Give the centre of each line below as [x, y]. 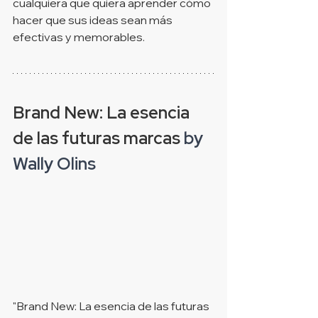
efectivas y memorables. [79, 37]
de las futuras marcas [97, 138]
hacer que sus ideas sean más [94, 20]
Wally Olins [56, 164]
